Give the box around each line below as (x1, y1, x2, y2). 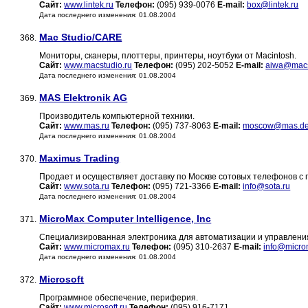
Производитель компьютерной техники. (39, 111, 195, 122)
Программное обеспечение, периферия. (39, 293, 199, 303)
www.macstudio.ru (64, 60, 133, 71)
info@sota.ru (243, 181, 291, 192)
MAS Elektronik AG (39, 92, 128, 104)
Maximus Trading (39, 153, 120, 164)
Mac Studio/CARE (39, 32, 122, 43)
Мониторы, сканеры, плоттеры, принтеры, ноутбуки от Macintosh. (39, 51, 297, 61)
